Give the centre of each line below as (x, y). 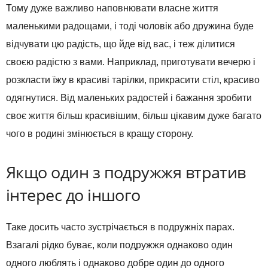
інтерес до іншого (73, 195)
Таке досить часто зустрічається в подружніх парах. (120, 227)
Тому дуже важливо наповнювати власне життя (112, 8)
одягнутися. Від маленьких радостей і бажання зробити (129, 98)
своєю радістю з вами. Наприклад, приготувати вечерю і (131, 62)
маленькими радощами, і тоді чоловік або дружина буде (130, 26)
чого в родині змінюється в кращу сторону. (100, 134)
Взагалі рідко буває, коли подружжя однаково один (119, 245)
